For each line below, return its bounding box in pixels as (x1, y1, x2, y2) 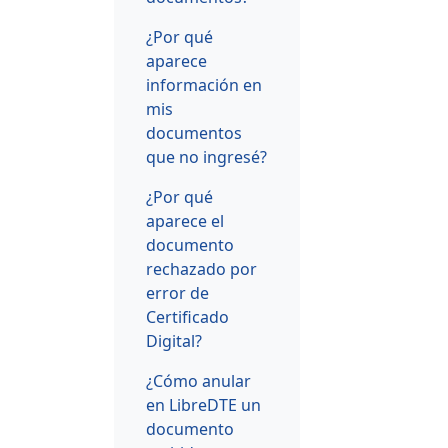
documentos (146, 121, 242, 144)
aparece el (146, 209, 224, 232)
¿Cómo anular (146, 369, 251, 392)
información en (146, 73, 262, 96)
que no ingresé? (146, 145, 267, 168)
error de (146, 281, 209, 304)
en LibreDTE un (146, 393, 261, 416)
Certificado (146, 305, 229, 328)
